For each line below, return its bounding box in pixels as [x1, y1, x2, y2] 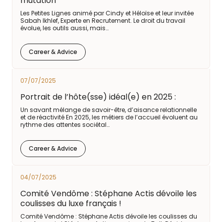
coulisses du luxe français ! [20, 198, 121, 209]
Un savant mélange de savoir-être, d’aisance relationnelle [20, 106, 197, 114]
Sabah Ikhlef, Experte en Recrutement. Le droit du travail [20, 16, 185, 25]
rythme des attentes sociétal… [20, 120, 110, 129]
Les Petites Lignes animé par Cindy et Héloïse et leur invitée [20, 9, 194, 17]
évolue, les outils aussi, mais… [20, 24, 109, 32]
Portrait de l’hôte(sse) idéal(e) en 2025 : [20, 91, 176, 103]
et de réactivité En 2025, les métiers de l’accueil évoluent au [20, 113, 198, 121]
